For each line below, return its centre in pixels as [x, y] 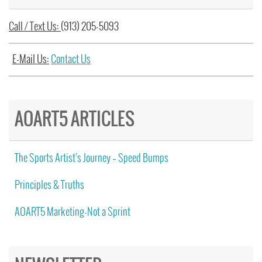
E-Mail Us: [31, 59]
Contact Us [71, 59]
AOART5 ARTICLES [75, 120]
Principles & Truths [49, 185]
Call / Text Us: [35, 27]
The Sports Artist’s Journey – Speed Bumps [92, 158]
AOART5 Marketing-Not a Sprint [73, 212]
